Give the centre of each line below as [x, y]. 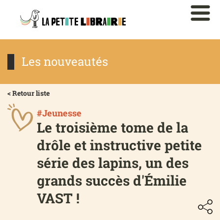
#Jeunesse [59, 113]
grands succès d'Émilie [112, 181]
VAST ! [58, 198]
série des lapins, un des [113, 163]
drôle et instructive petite [119, 145]
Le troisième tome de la [112, 128]
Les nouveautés [65, 62]
